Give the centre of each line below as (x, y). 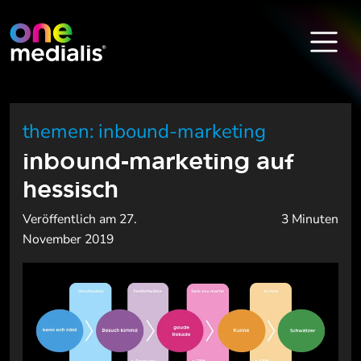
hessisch (71, 189)
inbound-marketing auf (158, 160)
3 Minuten (310, 219)
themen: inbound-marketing (144, 131)
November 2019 (68, 239)
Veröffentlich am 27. (80, 219)
